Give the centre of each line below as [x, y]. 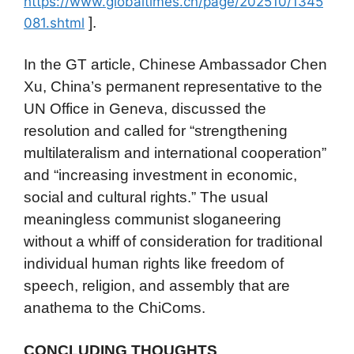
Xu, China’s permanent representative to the [173, 87]
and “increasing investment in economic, [160, 175]
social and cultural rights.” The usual [146, 198]
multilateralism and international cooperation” [175, 153]
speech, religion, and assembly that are [157, 286]
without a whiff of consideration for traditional [173, 242]
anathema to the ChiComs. [115, 308]
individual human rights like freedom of [154, 264]
